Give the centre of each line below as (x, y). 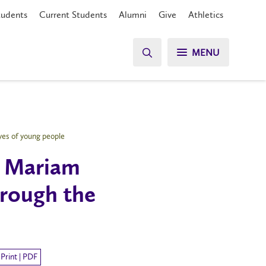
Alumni (133, 15)
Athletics (206, 15)
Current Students (73, 15)
